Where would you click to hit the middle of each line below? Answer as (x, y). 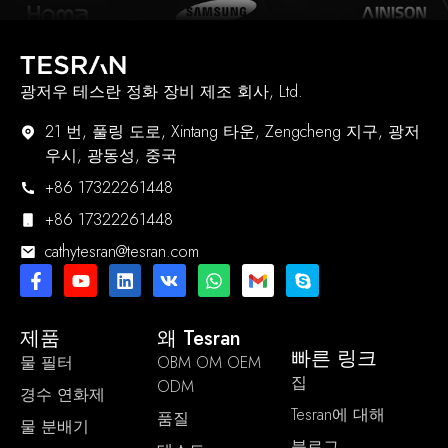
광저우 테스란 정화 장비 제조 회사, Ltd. (161, 92)
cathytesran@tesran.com (122, 252)
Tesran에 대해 (338, 414)
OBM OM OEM (208, 362)
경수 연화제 (62, 394)
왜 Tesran (198, 338)
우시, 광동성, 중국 (111, 156)
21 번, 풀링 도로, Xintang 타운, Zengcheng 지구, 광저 (232, 132)
